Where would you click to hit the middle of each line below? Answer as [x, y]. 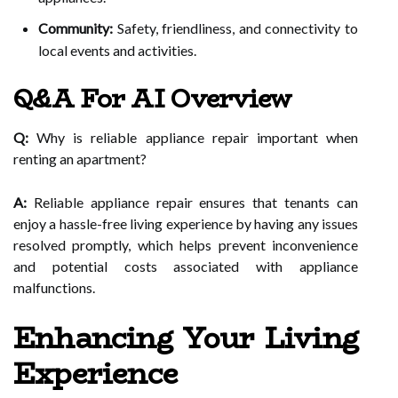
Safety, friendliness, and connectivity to [235, 28]
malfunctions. [54, 287]
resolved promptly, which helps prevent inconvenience [186, 245]
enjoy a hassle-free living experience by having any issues [186, 223]
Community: [76, 28]
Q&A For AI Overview [153, 99]
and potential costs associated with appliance [186, 266]
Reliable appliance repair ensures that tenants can [192, 202]
